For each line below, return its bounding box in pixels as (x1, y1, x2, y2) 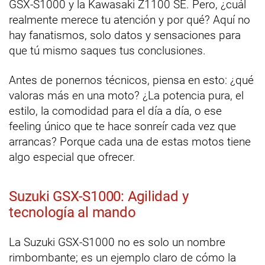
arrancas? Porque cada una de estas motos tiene (9, 135, 251, 149)
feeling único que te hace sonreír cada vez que (9, 119, 236, 134)
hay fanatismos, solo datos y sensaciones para (9, 28, 241, 43)
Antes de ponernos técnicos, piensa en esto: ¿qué (9, 73, 254, 88)
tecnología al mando (9, 204, 136, 221)
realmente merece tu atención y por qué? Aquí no (9, 13, 250, 27)
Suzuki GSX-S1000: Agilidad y (9, 188, 189, 205)
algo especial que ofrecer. (9, 150, 135, 164)
